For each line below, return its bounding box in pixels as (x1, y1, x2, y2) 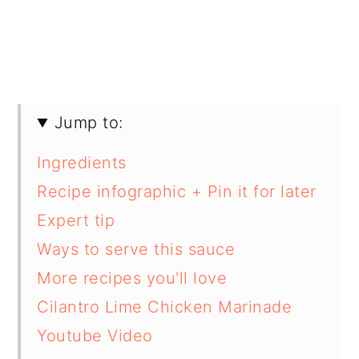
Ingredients (37, 153, 127, 173)
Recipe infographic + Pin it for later (37, 182, 317, 202)
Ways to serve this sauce (37, 240, 236, 260)
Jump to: (54, 113, 123, 133)
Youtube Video (37, 326, 153, 346)
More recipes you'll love (37, 268, 228, 288)
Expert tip (37, 211, 115, 231)
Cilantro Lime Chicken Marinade (37, 297, 292, 317)
